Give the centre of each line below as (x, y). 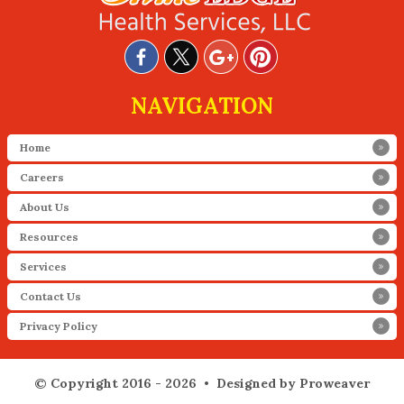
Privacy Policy (59, 326)
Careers (42, 177)
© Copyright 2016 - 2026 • (125, 383)
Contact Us (50, 296)
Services (43, 266)
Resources (49, 236)
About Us (45, 207)
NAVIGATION (202, 106)
